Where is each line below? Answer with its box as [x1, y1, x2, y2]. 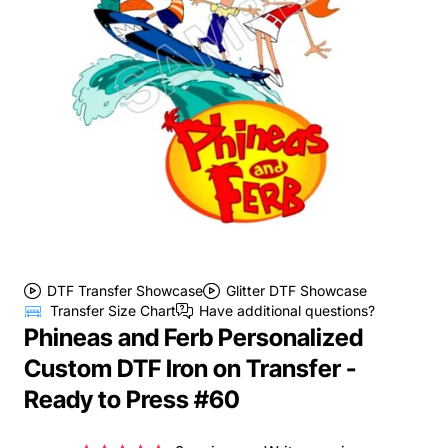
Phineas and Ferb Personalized [24, 322, 363, 352]
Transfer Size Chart [50, 301, 177, 319]
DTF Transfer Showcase [47, 282, 203, 300]
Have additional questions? [199, 301, 376, 319]
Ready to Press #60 [24, 384, 240, 414]
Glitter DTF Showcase [226, 282, 367, 300]
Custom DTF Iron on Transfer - [24, 353, 356, 383]
